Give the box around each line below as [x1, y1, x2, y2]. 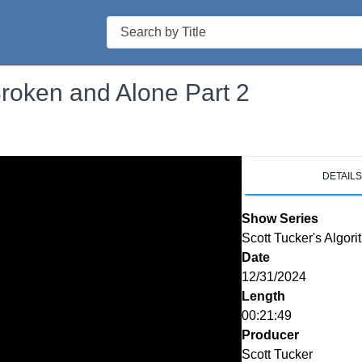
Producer [241, 328, 299, 342]
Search [106, 18, 147, 32]
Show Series [241, 212, 318, 225]
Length [241, 289, 285, 303]
